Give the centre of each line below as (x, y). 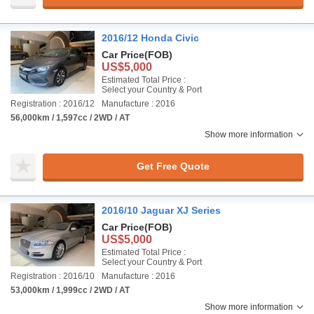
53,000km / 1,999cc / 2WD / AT (70, 291)
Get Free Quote (173, 166)
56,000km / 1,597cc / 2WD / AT (70, 118)
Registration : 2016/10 (53, 277)
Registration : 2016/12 (53, 104)
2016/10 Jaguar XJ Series (161, 211)
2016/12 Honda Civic (150, 38)
